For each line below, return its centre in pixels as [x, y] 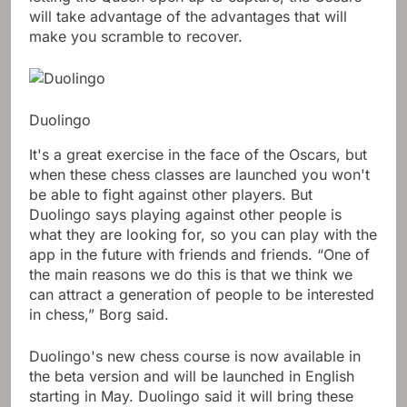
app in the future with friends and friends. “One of [199, 254]
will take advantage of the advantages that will [188, 16]
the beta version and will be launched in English [192, 376]
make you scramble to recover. [136, 36]
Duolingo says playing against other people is [185, 214]
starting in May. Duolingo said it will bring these [191, 396]
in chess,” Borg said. [99, 314]
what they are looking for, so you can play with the [203, 234]
